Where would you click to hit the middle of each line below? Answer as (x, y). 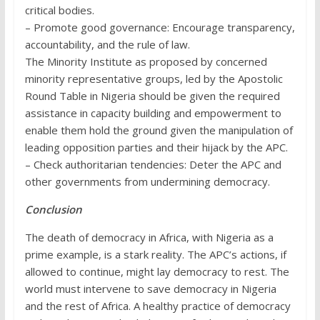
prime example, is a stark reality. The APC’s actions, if (155, 255)
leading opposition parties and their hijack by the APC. (156, 147)
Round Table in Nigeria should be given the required (152, 96)
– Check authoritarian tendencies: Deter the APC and (153, 165)
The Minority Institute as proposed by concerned (146, 62)
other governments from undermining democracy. (147, 182)
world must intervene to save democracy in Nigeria (150, 289)
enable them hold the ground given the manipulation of (159, 130)
